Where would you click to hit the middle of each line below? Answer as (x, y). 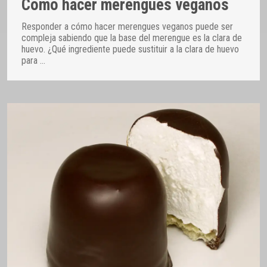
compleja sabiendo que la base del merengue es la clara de (132, 38)
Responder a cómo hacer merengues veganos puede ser (127, 26)
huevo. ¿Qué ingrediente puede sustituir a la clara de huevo (130, 49)
